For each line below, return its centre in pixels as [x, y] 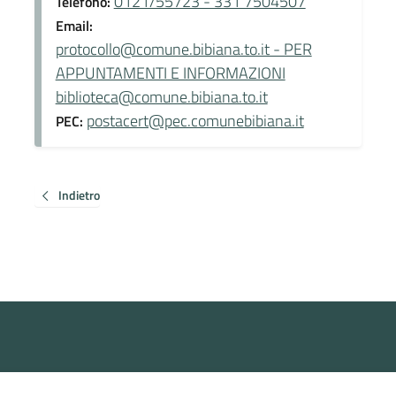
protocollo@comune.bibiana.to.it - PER [183, 49]
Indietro [79, 194]
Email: [74, 25]
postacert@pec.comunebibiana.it [195, 120]
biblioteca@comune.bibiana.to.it [161, 96]
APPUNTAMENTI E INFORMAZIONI [170, 72]
